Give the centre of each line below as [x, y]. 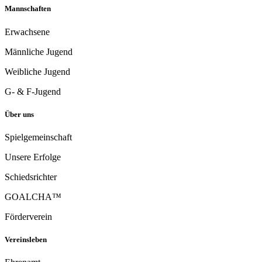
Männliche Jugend [39, 51]
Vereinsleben [26, 240]
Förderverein [28, 217]
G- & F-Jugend [33, 91]
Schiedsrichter [31, 177]
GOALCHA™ [33, 197]
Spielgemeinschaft [38, 137]
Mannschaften [28, 9]
